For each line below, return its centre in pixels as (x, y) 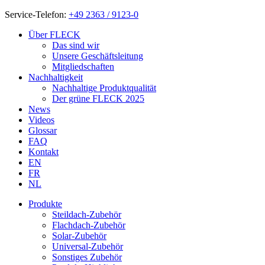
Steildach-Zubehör (87, 214)
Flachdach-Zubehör (89, 225)
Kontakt (43, 152)
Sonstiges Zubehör (87, 257)
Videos (41, 120)
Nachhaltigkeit (56, 77)
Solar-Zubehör (79, 236)
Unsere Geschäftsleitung (98, 56)
